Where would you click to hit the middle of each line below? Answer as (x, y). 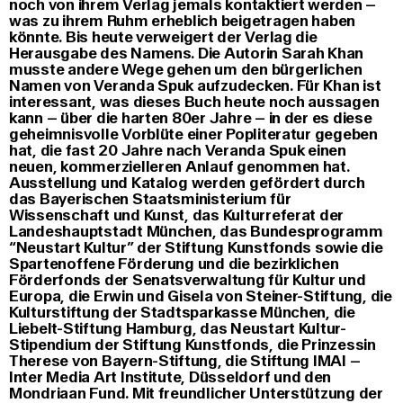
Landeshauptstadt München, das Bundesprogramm (196, 232)
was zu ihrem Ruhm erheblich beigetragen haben (183, 22)
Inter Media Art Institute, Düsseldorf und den (170, 378)
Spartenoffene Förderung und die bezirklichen (174, 264)
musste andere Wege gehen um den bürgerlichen (186, 70)
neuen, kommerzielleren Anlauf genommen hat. (179, 167)
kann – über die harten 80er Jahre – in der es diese (191, 119)
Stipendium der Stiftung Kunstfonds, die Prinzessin (193, 345)
